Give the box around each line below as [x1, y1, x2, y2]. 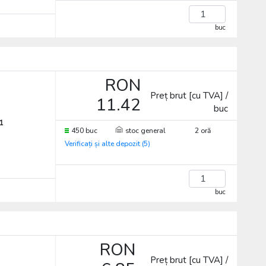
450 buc [71, 126, 97, 135]
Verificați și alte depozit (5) [64, 139, 150, 148]
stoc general [125, 126, 166, 135]
